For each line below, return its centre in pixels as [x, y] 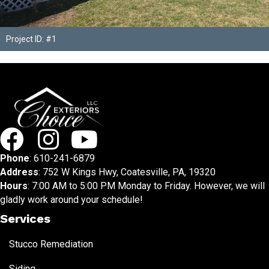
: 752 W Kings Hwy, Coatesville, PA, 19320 [127, 172]
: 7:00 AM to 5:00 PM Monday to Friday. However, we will [146, 186]
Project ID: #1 [31, 39]
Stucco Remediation [51, 244]
